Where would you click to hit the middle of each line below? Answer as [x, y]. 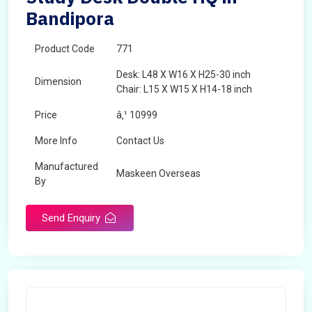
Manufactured [67, 166]
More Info [56, 141]
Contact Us [140, 141]
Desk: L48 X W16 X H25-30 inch [184, 75]
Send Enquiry [72, 218]
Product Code [65, 49]
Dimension [58, 81]
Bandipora [70, 18]
